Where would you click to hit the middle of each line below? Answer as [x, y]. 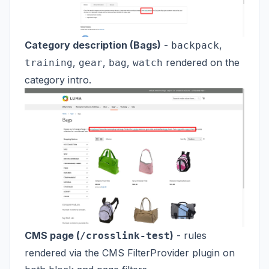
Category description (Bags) [93, 45]
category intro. [58, 80]
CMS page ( [52, 236]
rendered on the [201, 62]
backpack [195, 45]
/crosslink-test [125, 236]
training [49, 62]
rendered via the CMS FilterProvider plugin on [130, 253]
